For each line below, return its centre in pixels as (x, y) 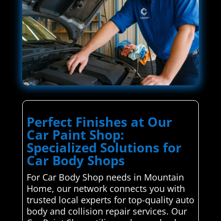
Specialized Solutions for (104, 148)
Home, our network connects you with (106, 189)
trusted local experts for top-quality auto (110, 200)
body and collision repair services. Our (107, 211)
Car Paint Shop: (75, 135)
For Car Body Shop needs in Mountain (105, 177)
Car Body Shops (75, 161)
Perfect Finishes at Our (99, 122)
